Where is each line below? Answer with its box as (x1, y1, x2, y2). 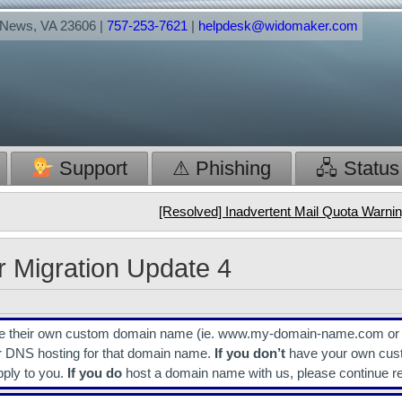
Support (54, 157, 128, 179)
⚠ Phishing (172, 157, 272, 179)
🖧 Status (316, 157, 400, 179)
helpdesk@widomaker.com (198, 18, 358, 33)
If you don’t (214, 345, 285, 361)
